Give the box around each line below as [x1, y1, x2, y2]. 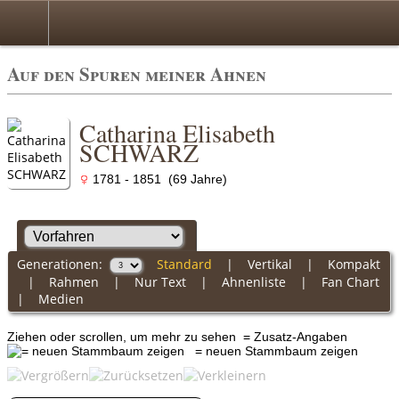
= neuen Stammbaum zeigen [184, 343, 358, 358]
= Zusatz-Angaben [240, 329, 354, 344]
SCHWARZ [79, 135, 199, 169]
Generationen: [16, 255, 110, 273]
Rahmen [48, 273, 99, 290]
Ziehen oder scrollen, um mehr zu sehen [7, 329, 240, 344]
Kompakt [327, 255, 380, 273]
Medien [37, 289, 84, 307]
